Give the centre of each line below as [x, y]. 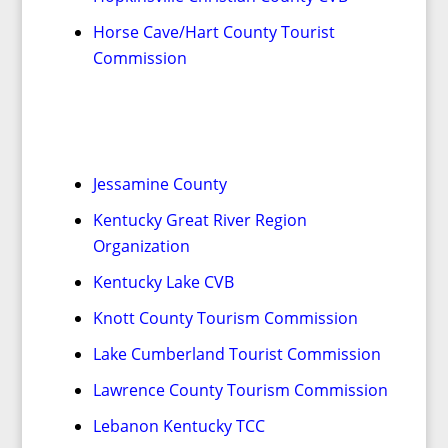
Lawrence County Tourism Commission [240, 390]
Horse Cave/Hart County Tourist [213, 32]
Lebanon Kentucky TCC [178, 426]
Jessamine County [159, 184]
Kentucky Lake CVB [163, 282]
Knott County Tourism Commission [225, 318]
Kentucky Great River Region [199, 220]
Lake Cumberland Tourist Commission [236, 354]
